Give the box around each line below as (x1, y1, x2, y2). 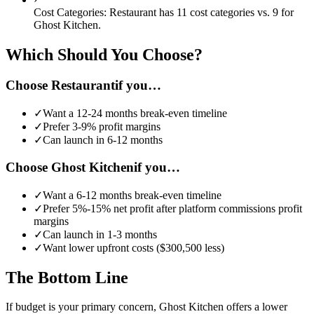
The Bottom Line (6, 268, 128, 287)
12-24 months (76, 107, 137, 120)
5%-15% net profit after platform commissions (72, 202, 275, 214)
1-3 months (107, 228, 157, 240)
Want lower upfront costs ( (43, 241, 160, 254)
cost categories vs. (187, 6, 273, 18)
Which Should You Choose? (6, 45, 203, 64)
